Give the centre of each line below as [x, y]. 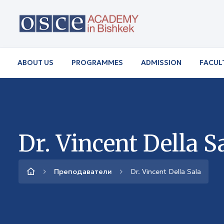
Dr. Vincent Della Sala [166, 171]
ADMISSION [161, 62]
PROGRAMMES [97, 62]
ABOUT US [35, 62]
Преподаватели [83, 171]
